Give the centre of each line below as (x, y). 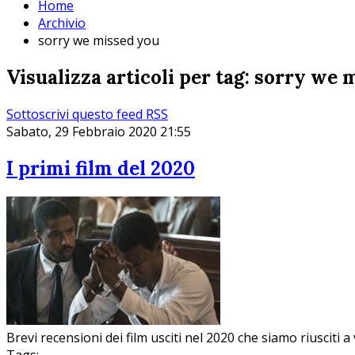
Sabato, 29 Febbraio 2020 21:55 (99, 132)
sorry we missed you (99, 41)
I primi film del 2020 (101, 169)
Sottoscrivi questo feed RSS (87, 115)
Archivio (62, 23)
